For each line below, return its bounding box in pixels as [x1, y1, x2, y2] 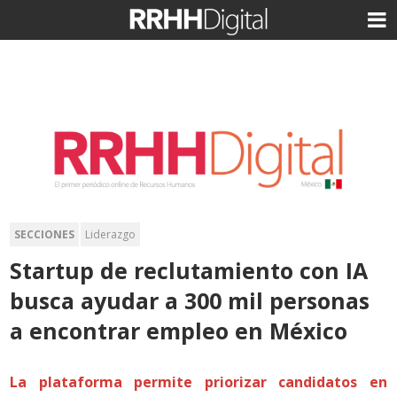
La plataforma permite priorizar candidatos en [10, 371, 387, 392]
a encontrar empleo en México [10, 315, 348, 346]
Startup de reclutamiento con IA [10, 254, 369, 285]
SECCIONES [14, 226, 75, 242]
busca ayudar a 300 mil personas [10, 284, 370, 315]
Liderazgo [85, 226, 136, 242]
